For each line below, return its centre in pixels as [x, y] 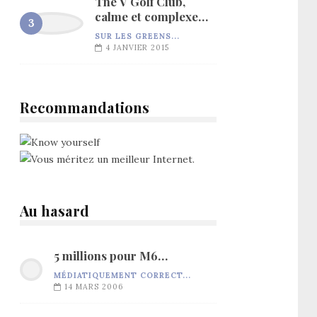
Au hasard [54, 210]
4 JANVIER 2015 [137, 47]
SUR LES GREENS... [137, 36]
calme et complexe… [151, 16]
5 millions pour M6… [111, 255]
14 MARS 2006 [94, 286]
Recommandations [85, 107]
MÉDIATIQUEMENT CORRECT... [122, 275]
